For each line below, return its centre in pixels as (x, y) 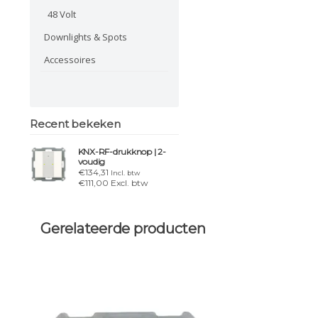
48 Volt (62, 14)
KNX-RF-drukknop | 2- (122, 152)
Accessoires (70, 59)
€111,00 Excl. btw (113, 183)
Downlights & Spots (86, 37)
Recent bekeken (75, 124)
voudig (91, 162)
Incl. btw (125, 173)
